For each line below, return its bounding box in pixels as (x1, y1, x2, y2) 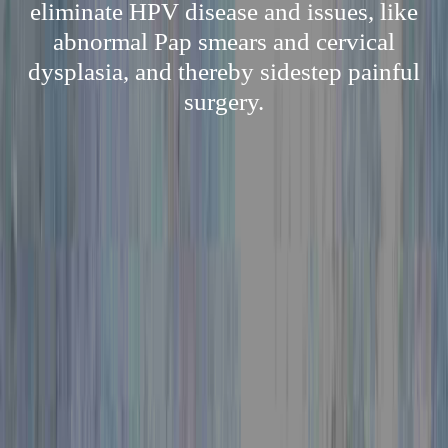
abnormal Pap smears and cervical (53, 28, 395, 55)
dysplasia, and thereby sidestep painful (28, 58, 420, 85)
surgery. (184, 88, 264, 115)
